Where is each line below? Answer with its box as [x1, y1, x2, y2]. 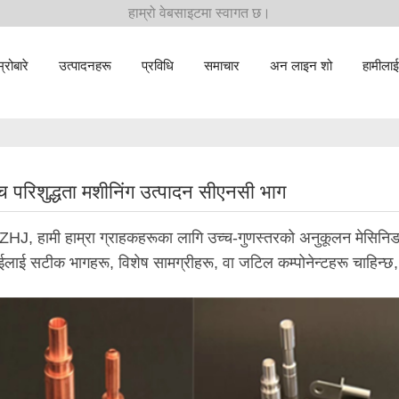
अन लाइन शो [270, 58, 333, 73]
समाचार [204, 58, 240, 73]
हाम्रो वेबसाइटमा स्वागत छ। [128, 5, 271, 20]
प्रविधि [142, 58, 175, 73]
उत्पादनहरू [59, 58, 112, 73]
